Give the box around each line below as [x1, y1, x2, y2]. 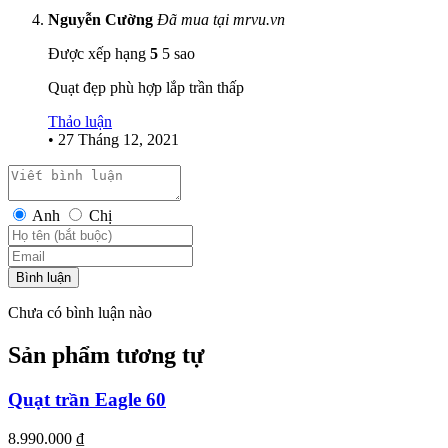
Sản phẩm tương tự [8, 342, 204, 369]
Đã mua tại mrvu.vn [157, 11, 285, 29]
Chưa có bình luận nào [8, 304, 152, 322]
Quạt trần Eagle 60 [8, 389, 166, 411]
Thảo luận [48, 113, 112, 131]
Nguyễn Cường [48, 11, 157, 29]
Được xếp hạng [48, 45, 150, 63]
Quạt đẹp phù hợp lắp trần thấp [48, 79, 244, 97]
